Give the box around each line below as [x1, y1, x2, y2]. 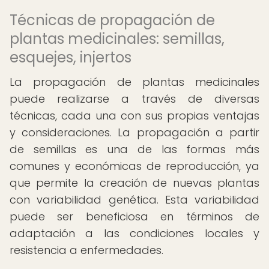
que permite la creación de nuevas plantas [10, 175, 259, 190]
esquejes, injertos [10, 47, 131, 67]
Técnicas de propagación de [10, 10, 215, 30]
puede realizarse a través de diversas [10, 91, 259, 106]
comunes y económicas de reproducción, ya [10, 159, 259, 174]
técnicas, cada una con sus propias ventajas [10, 108, 259, 123]
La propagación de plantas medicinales [10, 74, 259, 89]
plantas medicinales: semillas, [10, 29, 225, 49]
